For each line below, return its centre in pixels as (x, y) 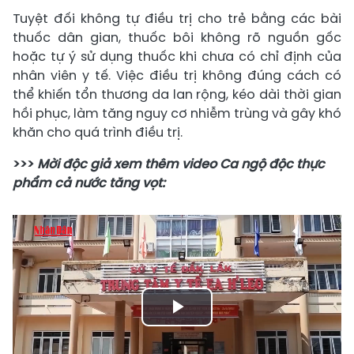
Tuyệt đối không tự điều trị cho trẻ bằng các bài (177, 18)
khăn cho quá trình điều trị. (98, 132)
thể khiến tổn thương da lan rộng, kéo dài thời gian (177, 94)
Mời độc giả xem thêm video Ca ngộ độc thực (181, 164)
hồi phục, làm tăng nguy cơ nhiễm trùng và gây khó (177, 113)
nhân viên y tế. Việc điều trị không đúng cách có (177, 75)
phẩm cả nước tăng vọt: (89, 183)
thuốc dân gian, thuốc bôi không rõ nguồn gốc (177, 37)
